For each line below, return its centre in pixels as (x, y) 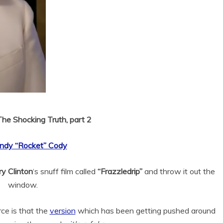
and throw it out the (179, 171)
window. (23, 184)
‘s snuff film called (65, 171)
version (62, 210)
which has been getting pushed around (145, 210)
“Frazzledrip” (120, 171)
